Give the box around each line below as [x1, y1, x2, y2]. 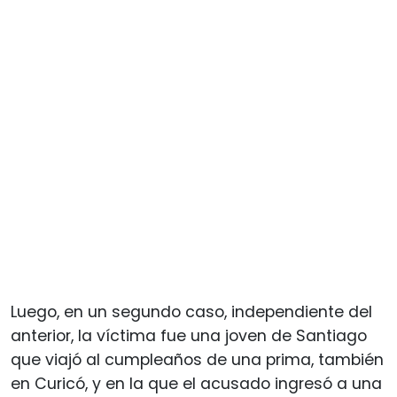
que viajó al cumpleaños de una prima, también [11, 348, 384, 370]
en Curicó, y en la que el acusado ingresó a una [11, 372, 382, 394]
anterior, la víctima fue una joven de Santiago [11, 324, 367, 346]
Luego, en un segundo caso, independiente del [11, 300, 372, 323]
